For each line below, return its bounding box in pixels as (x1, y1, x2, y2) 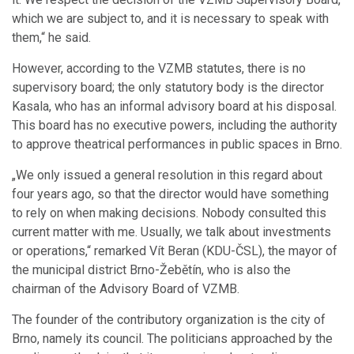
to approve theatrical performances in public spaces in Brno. (12, 137, 342, 153)
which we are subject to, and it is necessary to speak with (12, 11, 329, 27)
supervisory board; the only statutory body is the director (12, 80, 324, 96)
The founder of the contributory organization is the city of (12, 312, 326, 328)
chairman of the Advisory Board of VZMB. (12, 281, 239, 297)
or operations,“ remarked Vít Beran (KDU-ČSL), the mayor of (12, 243, 337, 259)
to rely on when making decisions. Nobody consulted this (12, 205, 326, 221)
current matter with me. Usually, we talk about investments (12, 224, 331, 240)
